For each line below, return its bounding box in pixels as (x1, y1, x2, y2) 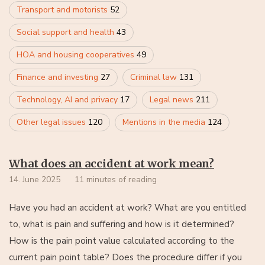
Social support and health (17, 27, 117, 38)
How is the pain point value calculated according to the (9, 235, 234, 247)
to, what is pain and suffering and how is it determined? (9, 218, 234, 230)
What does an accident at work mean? (9, 157, 214, 170)
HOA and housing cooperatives (17, 49, 137, 60)
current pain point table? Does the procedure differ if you (9, 251, 242, 263)
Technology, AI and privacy (17, 94, 120, 105)
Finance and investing (17, 72, 101, 83)
